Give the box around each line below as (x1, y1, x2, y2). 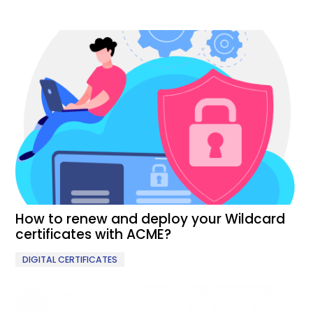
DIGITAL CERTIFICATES (22, 254, 118, 266)
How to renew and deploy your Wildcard (15, 210, 286, 229)
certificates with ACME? (15, 225, 172, 245)
